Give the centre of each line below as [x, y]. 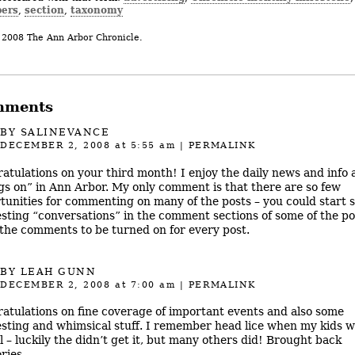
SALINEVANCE [65, 133]
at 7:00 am [143, 284]
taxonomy [96, 10]
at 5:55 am [143, 146]
